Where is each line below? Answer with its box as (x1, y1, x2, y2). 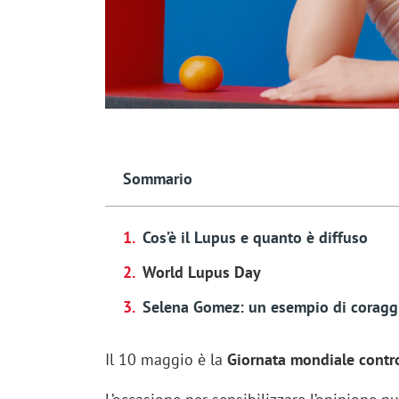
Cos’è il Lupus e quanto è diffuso (142, 227, 368, 248)
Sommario (122, 168, 192, 190)
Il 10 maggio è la (104, 349, 227, 370)
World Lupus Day (142, 262, 261, 283)
